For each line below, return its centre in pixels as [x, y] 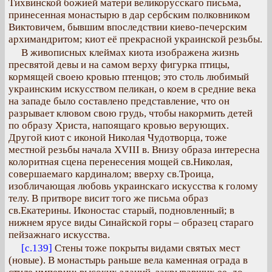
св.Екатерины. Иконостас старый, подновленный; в [121, 210]
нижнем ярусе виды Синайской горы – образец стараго [131, 223]
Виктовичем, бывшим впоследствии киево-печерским [128, 27]
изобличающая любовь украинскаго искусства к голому [133, 186]
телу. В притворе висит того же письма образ [108, 198]
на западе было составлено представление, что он [119, 101]
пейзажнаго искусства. [59, 235]
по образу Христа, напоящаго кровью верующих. [119, 125]
